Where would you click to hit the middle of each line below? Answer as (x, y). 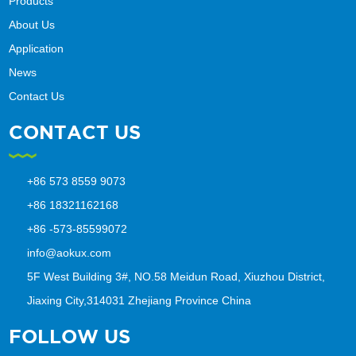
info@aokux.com (70, 253)
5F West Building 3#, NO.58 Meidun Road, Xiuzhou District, (176, 277)
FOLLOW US (70, 338)
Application (37, 49)
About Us (32, 25)
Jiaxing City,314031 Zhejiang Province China (139, 301)
